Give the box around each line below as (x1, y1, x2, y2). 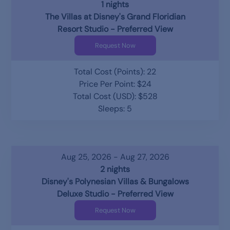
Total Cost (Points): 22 (74, 66, 156, 77)
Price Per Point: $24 (79, 79, 151, 89)
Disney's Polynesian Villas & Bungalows (41, 176, 189, 187)
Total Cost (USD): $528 (72, 91, 158, 102)
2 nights (100, 164, 130, 175)
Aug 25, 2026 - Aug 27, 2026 (61, 151, 169, 162)
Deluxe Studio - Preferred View (56, 188, 174, 199)
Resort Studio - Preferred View (57, 24, 173, 34)
